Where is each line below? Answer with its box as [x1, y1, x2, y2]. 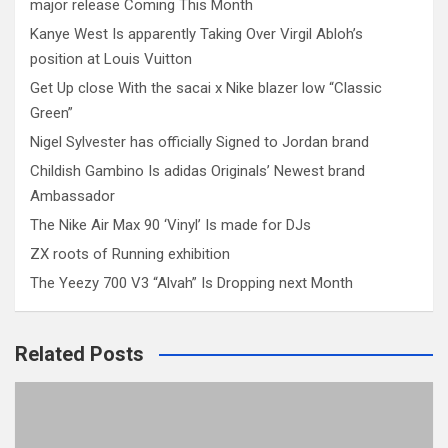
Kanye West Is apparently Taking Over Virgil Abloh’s [30, 25, 363, 43]
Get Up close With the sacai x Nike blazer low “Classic [30, 79, 382, 97]
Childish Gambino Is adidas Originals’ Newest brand [30, 162, 365, 180]
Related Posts [15, 342, 144, 366]
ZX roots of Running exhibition [30, 245, 230, 263]
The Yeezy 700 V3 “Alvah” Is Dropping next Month [30, 274, 353, 292]
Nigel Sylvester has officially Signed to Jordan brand [30, 133, 369, 151]
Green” [30, 104, 73, 122]
